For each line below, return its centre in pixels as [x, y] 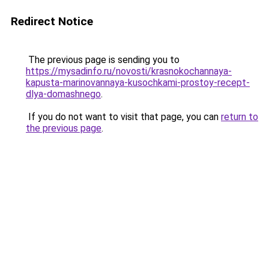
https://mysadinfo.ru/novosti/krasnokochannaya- [129, 71]
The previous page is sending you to [103, 60]
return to [240, 117]
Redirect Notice [52, 21]
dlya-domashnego [63, 94]
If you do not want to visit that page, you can [123, 117]
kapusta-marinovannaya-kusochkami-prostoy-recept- [138, 83]
